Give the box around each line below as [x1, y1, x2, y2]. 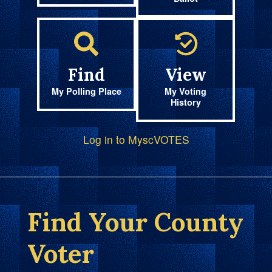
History [170, 96, 201, 109]
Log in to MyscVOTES [83, 131, 189, 147]
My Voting [165, 85, 207, 98]
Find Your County [27, 205, 243, 239]
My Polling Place [51, 85, 121, 98]
